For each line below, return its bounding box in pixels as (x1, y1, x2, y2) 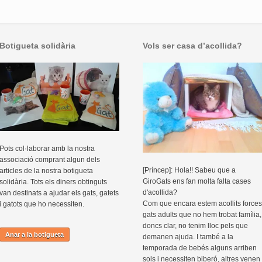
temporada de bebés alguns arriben (143, 244, 257, 253)
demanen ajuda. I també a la (143, 233, 233, 242)
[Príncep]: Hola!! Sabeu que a (143, 166, 236, 175)
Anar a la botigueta (5, 230, 64, 238)
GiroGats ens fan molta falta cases (143, 177, 251, 186)
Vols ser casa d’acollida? (143, 41, 242, 51)
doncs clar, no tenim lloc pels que (143, 222, 248, 230)
